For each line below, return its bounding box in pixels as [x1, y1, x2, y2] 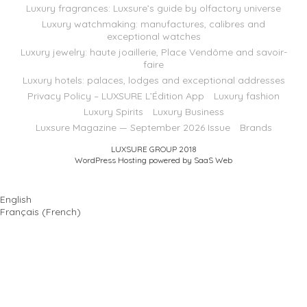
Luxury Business [152, 106, 224, 119]
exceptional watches [106, 30, 201, 43]
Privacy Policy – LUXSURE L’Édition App [27, 90, 204, 103]
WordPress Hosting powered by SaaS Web [75, 155, 232, 166]
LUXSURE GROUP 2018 [110, 144, 197, 155]
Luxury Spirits [83, 106, 143, 119]
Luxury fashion [214, 90, 280, 103]
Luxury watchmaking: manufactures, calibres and [42, 18, 265, 31]
